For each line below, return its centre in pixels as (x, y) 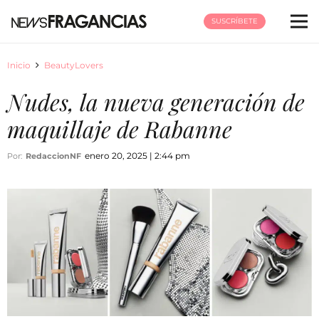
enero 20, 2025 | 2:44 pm (137, 156)
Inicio (19, 65)
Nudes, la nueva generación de (156, 101)
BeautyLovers (74, 65)
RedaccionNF (53, 156)
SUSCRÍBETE (234, 21)
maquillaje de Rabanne (120, 129)
